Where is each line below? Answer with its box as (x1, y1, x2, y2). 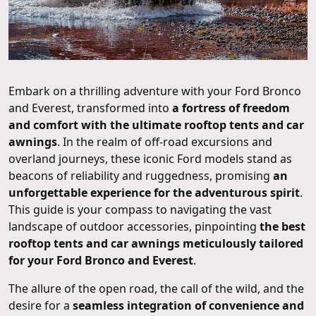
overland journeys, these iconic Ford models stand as (8, 150, 292, 166)
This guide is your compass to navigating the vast (8, 201, 272, 217)
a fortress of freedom (172, 99, 290, 116)
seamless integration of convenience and (73, 297, 304, 313)
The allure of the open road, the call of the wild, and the (8, 280, 304, 296)
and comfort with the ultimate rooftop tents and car (8, 116, 304, 133)
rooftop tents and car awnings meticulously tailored (8, 235, 303, 251)
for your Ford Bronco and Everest (8, 252, 193, 268)
